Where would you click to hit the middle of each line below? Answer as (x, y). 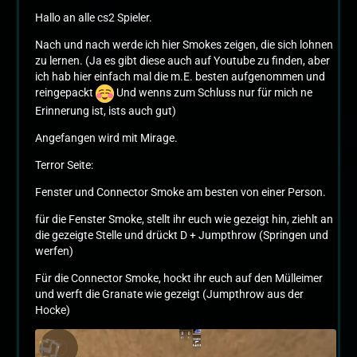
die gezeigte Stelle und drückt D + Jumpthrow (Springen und (182, 235)
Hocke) (53, 310)
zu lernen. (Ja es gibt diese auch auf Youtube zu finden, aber (182, 61)
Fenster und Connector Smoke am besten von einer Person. (180, 192)
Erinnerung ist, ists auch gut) (106, 111)
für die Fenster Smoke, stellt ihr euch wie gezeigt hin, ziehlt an (184, 219)
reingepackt (65, 93)
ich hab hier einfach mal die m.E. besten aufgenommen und (180, 76)
